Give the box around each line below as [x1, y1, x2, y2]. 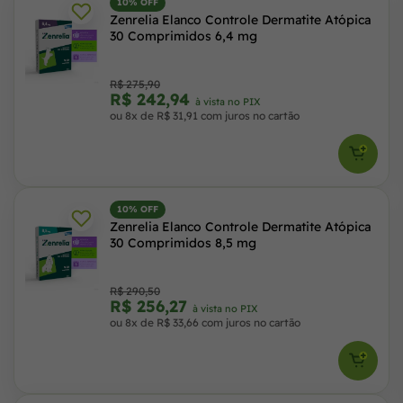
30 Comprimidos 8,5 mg [110, 235, 256, 251]
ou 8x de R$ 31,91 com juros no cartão [110, 109, 300, 122]
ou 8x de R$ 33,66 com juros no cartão [110, 316, 300, 329]
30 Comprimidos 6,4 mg [110, 28, 257, 44]
